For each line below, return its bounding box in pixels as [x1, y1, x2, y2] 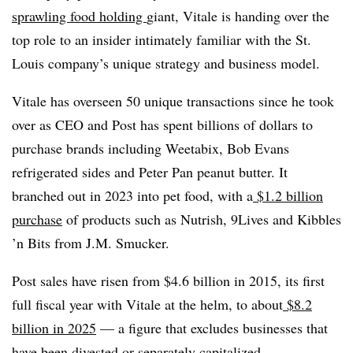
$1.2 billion [257, 185, 323, 205]
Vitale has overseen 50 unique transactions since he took [12, 91, 334, 110]
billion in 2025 [12, 318, 96, 337]
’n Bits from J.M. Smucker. [12, 232, 169, 252]
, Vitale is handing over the [175, 6, 329, 25]
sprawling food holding [12, 6, 147, 25]
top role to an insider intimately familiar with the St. [12, 29, 311, 49]
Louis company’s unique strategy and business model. [12, 53, 320, 72]
